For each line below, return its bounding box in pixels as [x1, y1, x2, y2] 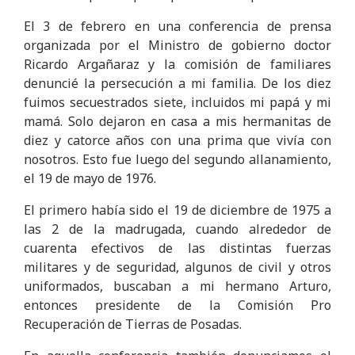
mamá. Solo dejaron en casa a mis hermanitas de [24, 113, 331, 130]
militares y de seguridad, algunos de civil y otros [24, 258, 331, 276]
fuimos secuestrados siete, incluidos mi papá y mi [24, 94, 331, 111]
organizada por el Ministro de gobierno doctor [24, 36, 331, 54]
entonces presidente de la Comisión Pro [24, 296, 331, 314]
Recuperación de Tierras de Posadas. [24, 315, 242, 333]
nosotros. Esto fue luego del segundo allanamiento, [24, 151, 331, 168]
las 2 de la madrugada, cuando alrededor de [24, 220, 331, 238]
